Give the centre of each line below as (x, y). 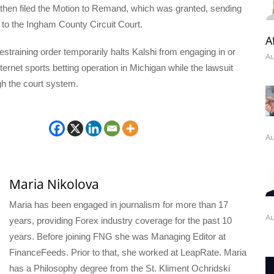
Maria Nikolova (54, 184)
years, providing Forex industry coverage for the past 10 (120, 220)
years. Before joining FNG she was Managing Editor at (117, 236)
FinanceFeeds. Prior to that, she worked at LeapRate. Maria (128, 252)
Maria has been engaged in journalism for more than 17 (118, 204)
